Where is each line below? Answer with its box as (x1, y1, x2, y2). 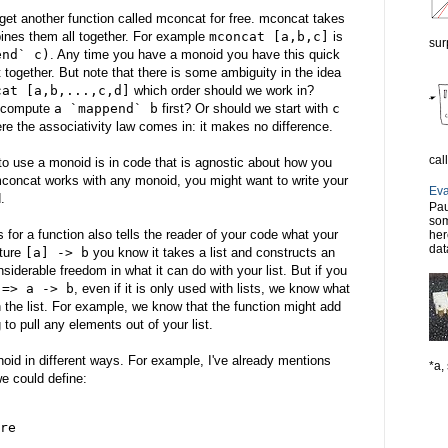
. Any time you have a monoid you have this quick (50, 46, 340, 62)
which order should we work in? (130, 82, 314, 98)
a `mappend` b (54, 100, 158, 116)
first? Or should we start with (158, 100, 332, 116)
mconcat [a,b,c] (209, 28, 329, 44)
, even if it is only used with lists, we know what (74, 280, 350, 296)
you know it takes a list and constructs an (89, 244, 335, 260)
